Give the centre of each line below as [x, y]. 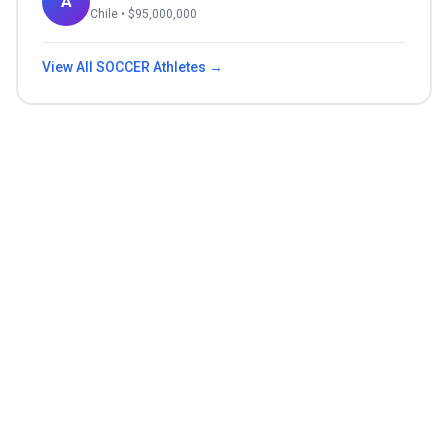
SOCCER [123, 67]
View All [69, 67]
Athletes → [186, 67]
